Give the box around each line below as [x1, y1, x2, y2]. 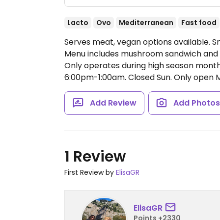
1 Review [64, 146, 126, 167]
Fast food [181, 18, 217, 27]
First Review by [64, 167, 116, 177]
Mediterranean [119, 18, 173, 27]
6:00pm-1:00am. [64, 72, 126, 83]
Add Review [89, 97, 137, 109]
